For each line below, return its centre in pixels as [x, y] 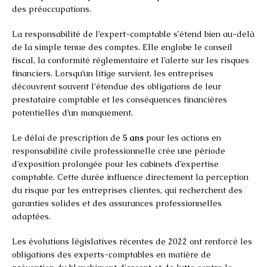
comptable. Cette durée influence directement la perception [130, 177]
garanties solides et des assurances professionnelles [117, 203]
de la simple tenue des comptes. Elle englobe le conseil [122, 47]
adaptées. [31, 216]
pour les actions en [182, 137]
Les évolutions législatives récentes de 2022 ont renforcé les [132, 241]
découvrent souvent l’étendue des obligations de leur [117, 86]
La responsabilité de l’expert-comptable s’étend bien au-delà [133, 34]
